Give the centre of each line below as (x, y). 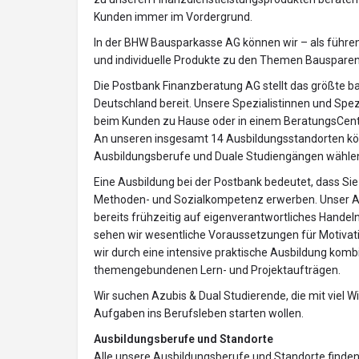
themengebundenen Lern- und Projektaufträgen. (217, 270)
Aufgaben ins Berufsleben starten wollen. (199, 314)
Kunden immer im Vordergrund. (173, 17)
